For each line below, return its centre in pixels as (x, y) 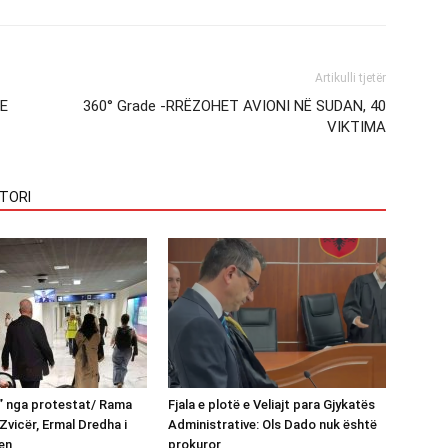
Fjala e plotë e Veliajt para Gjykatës (271, 404)
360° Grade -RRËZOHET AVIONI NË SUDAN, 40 (234, 105)
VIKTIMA (356, 126)
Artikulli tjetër (350, 77)
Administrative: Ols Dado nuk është (272, 424)
